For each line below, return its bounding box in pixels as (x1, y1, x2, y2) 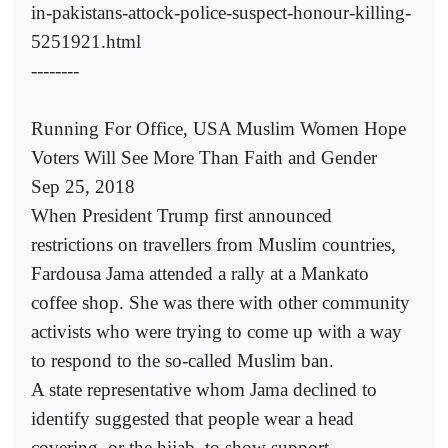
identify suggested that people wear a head (31, 407, 354, 429)
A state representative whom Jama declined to (31, 378, 377, 400)
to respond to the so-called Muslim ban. (31, 349, 334, 371)
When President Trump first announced (31, 204, 332, 226)
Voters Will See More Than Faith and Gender (31, 146, 377, 168)
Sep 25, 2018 (31, 175, 135, 197)
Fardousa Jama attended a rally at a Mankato (31, 262, 369, 284)
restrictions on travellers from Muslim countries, (31, 233, 396, 255)
